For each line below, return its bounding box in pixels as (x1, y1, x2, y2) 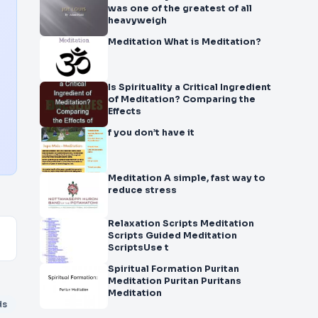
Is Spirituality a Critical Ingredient (108, 82, 271, 93)
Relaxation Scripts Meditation (108, 218, 200, 229)
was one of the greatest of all (108, 3, 252, 14)
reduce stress (108, 185, 177, 196)
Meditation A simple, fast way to (108, 172, 265, 184)
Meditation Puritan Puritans (108, 275, 241, 287)
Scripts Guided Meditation (108, 230, 237, 241)
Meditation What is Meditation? (108, 36, 261, 48)
